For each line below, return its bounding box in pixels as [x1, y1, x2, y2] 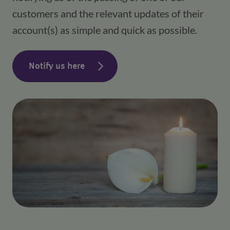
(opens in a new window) [85, 62, 184, 71]
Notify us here [29, 62, 85, 71]
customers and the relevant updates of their [12, 7, 204, 20]
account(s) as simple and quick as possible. [12, 24, 197, 36]
